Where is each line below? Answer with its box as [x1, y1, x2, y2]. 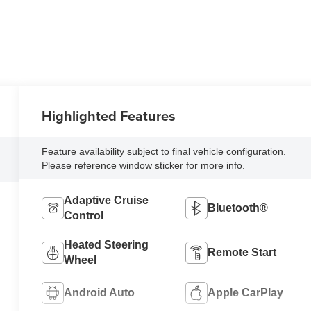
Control [64, 210, 104, 222]
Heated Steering [64, 239, 149, 251]
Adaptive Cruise [64, 194, 149, 207]
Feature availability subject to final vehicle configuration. [42, 145, 287, 157]
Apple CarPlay [207, 287, 283, 299]
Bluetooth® [207, 202, 268, 215]
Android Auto [64, 287, 135, 299]
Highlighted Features [42, 105, 176, 126]
